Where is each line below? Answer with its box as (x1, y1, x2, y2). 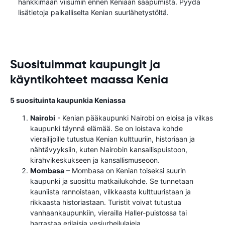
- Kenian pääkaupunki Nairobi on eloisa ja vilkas (55, 114, 213, 122)
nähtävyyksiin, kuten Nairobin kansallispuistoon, (30, 145, 187, 154)
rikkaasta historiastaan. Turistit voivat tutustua (30, 198, 181, 206)
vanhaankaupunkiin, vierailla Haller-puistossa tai (30, 208, 187, 217)
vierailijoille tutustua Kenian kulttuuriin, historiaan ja (30, 135, 195, 143)
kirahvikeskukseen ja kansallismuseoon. (30, 156, 160, 164)
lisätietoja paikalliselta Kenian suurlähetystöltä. (18, 8, 169, 17)
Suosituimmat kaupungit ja (10, 57, 160, 72)
